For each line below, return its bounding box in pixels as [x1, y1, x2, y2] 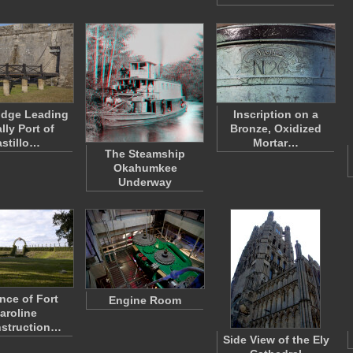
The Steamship [105, 147, 185, 160]
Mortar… [253, 136, 299, 149]
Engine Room [109, 294, 181, 307]
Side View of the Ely [222, 333, 329, 346]
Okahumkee [113, 162, 177, 174]
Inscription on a [233, 108, 318, 121]
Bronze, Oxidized [230, 122, 321, 135]
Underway [118, 176, 172, 188]
